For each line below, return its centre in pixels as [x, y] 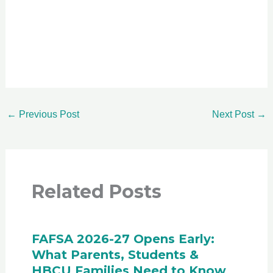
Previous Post [48, 115]
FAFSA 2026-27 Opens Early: [123, 239]
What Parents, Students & [115, 255]
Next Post [234, 115]
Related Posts [96, 192]
